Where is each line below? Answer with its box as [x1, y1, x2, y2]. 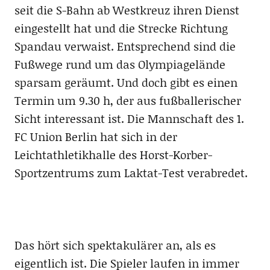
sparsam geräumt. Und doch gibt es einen [14, 74, 237, 90]
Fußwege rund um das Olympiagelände [14, 56, 225, 72]
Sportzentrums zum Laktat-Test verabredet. [14, 165, 248, 181]
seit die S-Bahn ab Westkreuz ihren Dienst [14, 2, 239, 18]
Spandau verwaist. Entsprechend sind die [14, 38, 236, 54]
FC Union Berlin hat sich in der [14, 128, 177, 145]
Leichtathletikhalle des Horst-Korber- [14, 146, 212, 163]
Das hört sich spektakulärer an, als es [14, 237, 216, 253]
